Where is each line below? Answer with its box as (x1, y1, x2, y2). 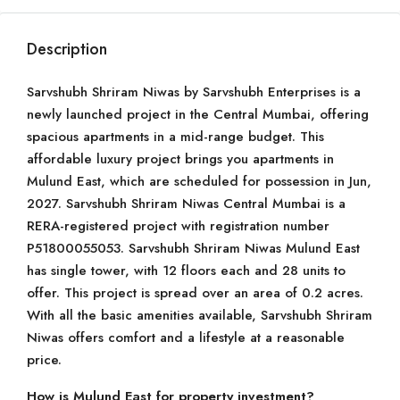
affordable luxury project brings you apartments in (27, 149, 334, 169)
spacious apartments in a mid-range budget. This (27, 127, 324, 146)
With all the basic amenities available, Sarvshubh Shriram (27, 305, 372, 325)
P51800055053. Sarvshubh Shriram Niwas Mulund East (27, 238, 360, 258)
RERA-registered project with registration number (27, 216, 329, 236)
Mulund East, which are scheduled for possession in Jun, (27, 171, 371, 191)
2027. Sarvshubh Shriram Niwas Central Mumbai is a (27, 194, 346, 213)
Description (27, 37, 107, 61)
